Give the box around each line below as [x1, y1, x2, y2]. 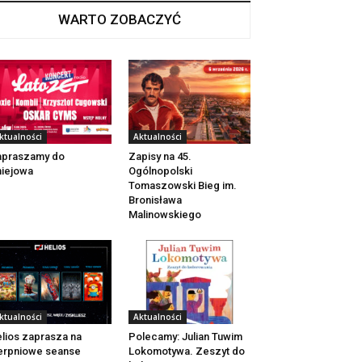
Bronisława [128, 194, 182, 207]
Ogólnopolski [128, 165, 192, 178]
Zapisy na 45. [128, 150, 192, 163]
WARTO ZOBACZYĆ [58, 11, 181, 27]
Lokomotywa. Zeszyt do [128, 345, 245, 358]
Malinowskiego [128, 208, 201, 221]
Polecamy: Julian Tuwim [128, 330, 242, 343]
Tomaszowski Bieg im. [128, 179, 237, 192]
